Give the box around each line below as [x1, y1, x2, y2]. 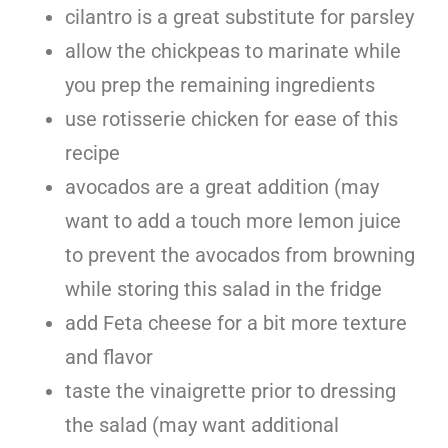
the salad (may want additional [65, 412, 339, 437]
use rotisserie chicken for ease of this [65, 106, 398, 131]
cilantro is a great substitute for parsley [65, 4, 414, 29]
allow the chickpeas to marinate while [65, 38, 401, 63]
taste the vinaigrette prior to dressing [65, 378, 396, 403]
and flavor [65, 344, 153, 369]
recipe [65, 140, 120, 165]
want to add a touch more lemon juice [65, 208, 401, 233]
